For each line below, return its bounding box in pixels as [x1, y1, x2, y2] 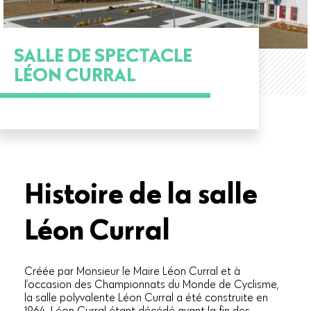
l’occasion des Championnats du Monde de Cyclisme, [24, 277, 278, 292]
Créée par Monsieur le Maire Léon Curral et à [24, 264, 240, 278]
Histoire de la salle [24, 174, 258, 211]
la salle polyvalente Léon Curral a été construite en [24, 290, 268, 305]
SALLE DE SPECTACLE [14, 42, 192, 67]
